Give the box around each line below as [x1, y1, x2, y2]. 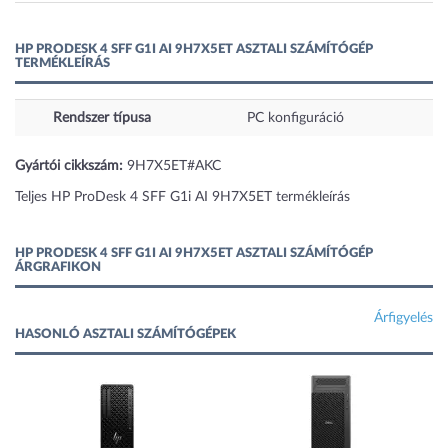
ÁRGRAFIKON [15, 261, 101, 275]
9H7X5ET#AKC [123, 159, 221, 174]
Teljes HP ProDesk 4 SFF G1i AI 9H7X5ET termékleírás [15, 190, 350, 205]
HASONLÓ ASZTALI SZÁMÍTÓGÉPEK [15, 328, 236, 342]
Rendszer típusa [53, 111, 151, 126]
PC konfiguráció [247, 111, 344, 126]
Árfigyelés [374, 311, 433, 326]
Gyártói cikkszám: [15, 159, 123, 174]
